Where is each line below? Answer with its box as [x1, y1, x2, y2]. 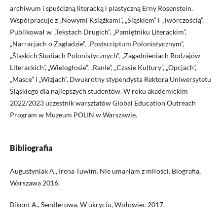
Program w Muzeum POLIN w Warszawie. [9, 110, 137, 119]
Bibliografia [9, 143, 53, 152]
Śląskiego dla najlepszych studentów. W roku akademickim [9, 86, 188, 95]
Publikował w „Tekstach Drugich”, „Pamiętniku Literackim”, [9, 27, 186, 36]
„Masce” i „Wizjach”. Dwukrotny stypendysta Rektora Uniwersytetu [9, 74, 211, 83]
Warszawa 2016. [9, 178, 60, 187]
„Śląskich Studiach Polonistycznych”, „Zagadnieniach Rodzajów [9, 51, 200, 60]
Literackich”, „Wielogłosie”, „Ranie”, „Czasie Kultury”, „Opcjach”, [9, 63, 196, 72]
